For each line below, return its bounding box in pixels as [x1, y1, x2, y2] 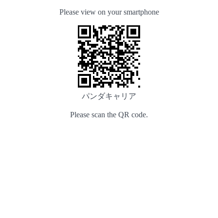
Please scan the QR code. [70, 110, 148, 119]
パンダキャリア [82, 92, 136, 100]
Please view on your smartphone [59, 8, 159, 16]
